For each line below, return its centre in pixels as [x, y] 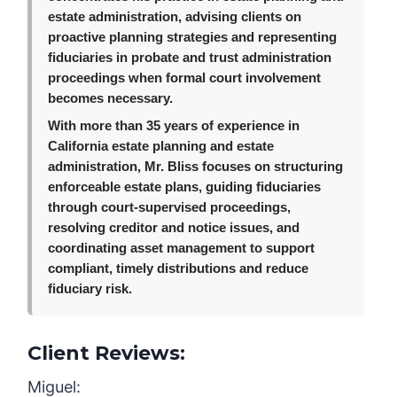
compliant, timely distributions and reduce [179, 269]
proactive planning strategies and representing [193, 38]
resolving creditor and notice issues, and [174, 228]
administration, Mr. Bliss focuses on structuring [196, 167]
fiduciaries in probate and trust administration [190, 58]
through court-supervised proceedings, [170, 208]
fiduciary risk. [90, 289]
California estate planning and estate [161, 147]
